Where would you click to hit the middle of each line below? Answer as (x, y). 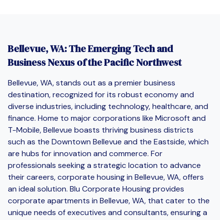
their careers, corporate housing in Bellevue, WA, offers (106, 177)
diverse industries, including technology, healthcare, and (108, 106)
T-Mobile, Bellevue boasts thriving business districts (101, 130)
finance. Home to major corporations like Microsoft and (107, 118)
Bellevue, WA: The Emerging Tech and (90, 48)
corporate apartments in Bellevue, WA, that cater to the (109, 200)
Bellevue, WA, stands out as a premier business (92, 82)
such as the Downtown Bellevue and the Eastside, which (108, 141)
